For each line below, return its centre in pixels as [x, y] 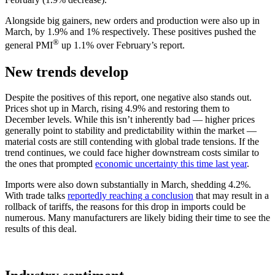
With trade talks [36, 196]
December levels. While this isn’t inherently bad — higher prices [130, 120]
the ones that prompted [50, 164]
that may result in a [231, 196]
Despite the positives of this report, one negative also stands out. [128, 98]
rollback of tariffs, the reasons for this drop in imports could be [125, 207]
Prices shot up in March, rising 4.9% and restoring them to [117, 109]
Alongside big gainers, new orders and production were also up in [132, 21]
